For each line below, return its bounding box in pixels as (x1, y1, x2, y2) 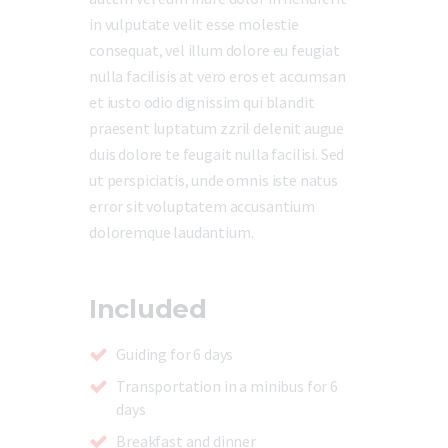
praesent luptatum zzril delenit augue (89, 117, 345, 138)
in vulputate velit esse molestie (89, 13, 299, 34)
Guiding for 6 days (116, 344, 234, 365)
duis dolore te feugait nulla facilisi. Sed (89, 143, 345, 164)
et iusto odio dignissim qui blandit (89, 91, 315, 112)
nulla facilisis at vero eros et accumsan (89, 65, 346, 86)
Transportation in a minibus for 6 (116, 376, 338, 397)
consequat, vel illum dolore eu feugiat (89, 39, 340, 60)
